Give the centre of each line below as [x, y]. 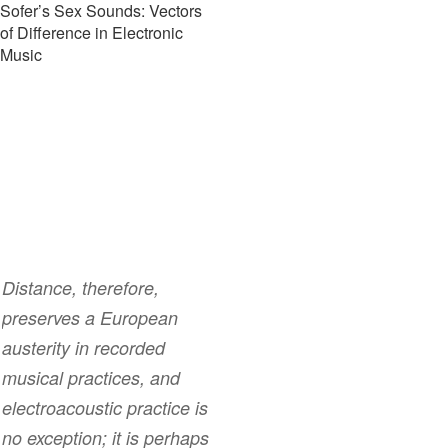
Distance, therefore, [80, 288]
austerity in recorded [83, 348]
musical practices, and [91, 378]
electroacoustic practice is [105, 408]
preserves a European [90, 318]
